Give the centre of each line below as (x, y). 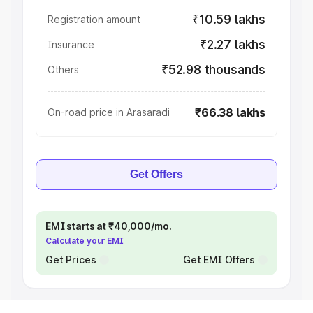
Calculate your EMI (85, 241)
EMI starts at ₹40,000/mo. (109, 226)
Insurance (71, 44)
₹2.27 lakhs (232, 44)
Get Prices (71, 260)
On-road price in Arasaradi (109, 112)
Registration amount (94, 19)
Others (63, 70)
